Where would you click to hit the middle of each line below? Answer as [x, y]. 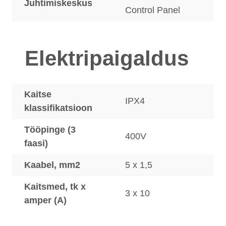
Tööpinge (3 [50, 130]
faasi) [36, 143]
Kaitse [38, 94]
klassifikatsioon [58, 108]
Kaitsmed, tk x [55, 187]
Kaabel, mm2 [52, 165]
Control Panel [153, 10]
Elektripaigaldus [107, 58]
